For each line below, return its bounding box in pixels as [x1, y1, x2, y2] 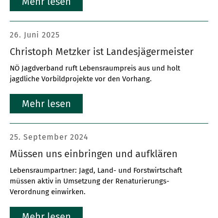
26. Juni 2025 [10, 30, 60, 39]
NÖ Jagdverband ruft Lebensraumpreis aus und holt [10, 64, 180, 73]
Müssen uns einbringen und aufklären [10, 148, 178, 160]
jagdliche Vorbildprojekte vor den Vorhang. [10, 74, 152, 83]
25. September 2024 [10, 132, 89, 142]
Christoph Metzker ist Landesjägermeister [10, 46, 194, 57]
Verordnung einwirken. [10, 187, 86, 196]
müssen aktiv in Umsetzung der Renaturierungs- [10, 177, 169, 185]
